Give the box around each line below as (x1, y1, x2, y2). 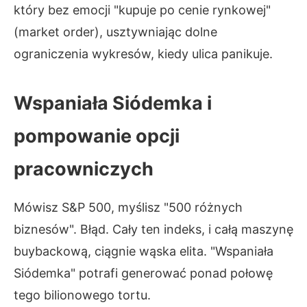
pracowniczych (14, 158, 153, 180)
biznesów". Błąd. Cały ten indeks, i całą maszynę (14, 222, 293, 236)
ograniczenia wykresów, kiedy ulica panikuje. (14, 47, 273, 61)
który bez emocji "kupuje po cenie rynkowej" (14, 3, 271, 17)
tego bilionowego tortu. (14, 288, 151, 302)
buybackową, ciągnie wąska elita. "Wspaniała (14, 244, 273, 258)
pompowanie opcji (14, 125, 180, 147)
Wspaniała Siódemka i (14, 92, 212, 114)
